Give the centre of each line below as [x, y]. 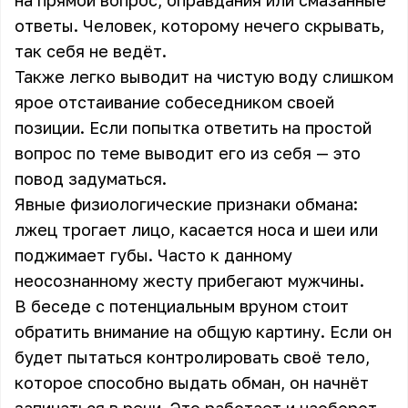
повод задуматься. [91, 178]
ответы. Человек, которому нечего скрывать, [199, 25]
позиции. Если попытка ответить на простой [193, 127]
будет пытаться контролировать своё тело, [192, 357]
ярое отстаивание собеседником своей [174, 102]
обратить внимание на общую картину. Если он [203, 331]
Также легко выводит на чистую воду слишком [204, 76]
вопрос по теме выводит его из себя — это [188, 153]
